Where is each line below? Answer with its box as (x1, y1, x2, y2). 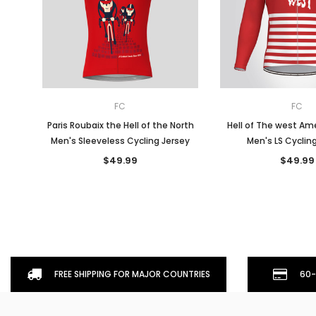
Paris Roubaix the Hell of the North (47, 119, 194, 131)
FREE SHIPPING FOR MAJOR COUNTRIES (54, 267, 210, 280)
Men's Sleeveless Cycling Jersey (51, 134, 190, 147)
